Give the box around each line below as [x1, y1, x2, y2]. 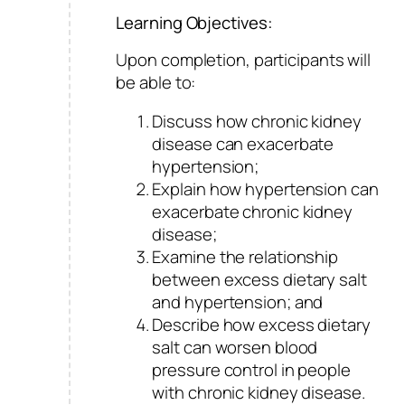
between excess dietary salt [152, 268, 367, 292]
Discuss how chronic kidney [152, 109, 362, 134]
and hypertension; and [152, 290, 324, 315]
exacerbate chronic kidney [152, 200, 353, 224]
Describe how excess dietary [152, 313, 371, 337]
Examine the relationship [152, 245, 339, 269]
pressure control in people [152, 358, 351, 382]
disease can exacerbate [152, 132, 334, 156]
